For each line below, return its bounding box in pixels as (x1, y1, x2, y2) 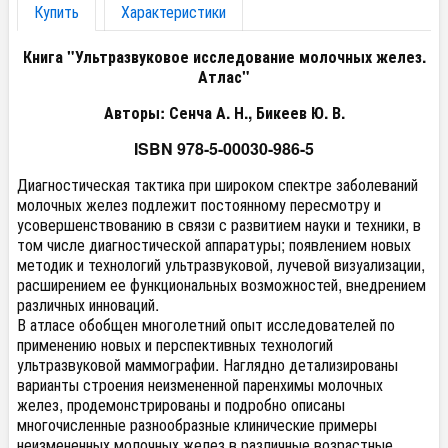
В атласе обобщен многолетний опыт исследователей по (17, 313, 395, 336)
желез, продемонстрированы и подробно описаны (17, 393, 345, 416)
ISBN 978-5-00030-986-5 (134, 137, 314, 160)
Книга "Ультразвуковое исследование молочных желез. (22, 45, 426, 68)
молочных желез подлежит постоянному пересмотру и (17, 193, 381, 216)
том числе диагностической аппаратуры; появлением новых (17, 233, 411, 256)
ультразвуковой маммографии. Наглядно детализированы (17, 353, 398, 376)
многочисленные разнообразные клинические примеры (17, 413, 377, 436)
